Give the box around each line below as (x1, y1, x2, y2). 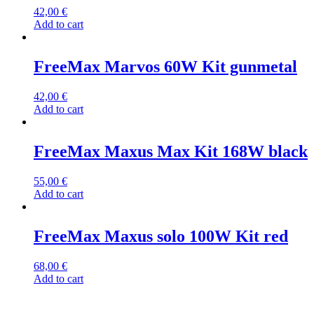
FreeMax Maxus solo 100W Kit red (34, 226, 288, 245)
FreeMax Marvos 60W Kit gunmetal (34, 57, 297, 76)
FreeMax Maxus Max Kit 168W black (34, 142, 308, 161)
